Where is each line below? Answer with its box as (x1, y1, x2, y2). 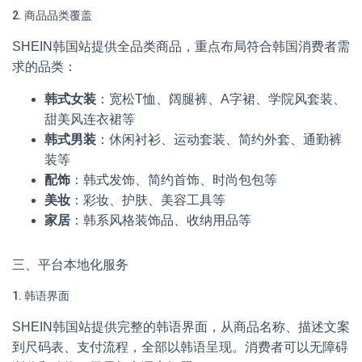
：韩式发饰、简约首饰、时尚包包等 (70, 173, 277, 187)
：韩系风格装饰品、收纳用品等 (70, 213, 251, 227)
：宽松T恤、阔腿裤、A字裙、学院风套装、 (96, 92, 346, 106)
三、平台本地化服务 (12, 257, 128, 272)
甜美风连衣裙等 (44, 112, 135, 126)
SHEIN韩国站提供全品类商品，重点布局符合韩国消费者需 (12, 40, 350, 53)
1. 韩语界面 (12, 289, 69, 302)
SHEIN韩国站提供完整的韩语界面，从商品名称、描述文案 (12, 320, 350, 334)
